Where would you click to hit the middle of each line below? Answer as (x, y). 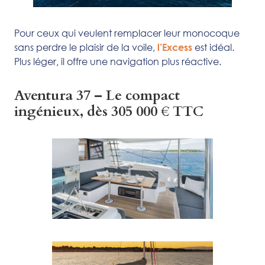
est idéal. (214, 47)
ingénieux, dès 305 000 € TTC (109, 111)
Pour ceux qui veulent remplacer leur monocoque (127, 33)
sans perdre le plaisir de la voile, (86, 47)
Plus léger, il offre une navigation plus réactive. (118, 61)
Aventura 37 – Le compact (97, 95)
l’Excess (176, 47)
